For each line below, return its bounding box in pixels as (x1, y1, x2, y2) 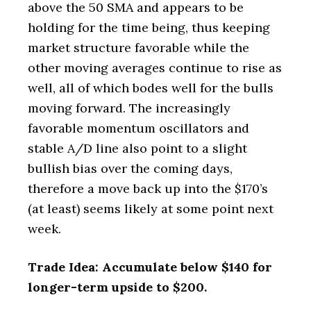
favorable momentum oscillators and (28, 120, 249, 136)
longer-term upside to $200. (28, 279, 207, 295)
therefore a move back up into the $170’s (28, 180, 268, 196)
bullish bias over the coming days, (28, 160, 233, 176)
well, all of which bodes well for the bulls (28, 80, 274, 96)
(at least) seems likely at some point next (28, 201, 274, 217)
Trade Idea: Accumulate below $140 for (28, 259, 272, 275)
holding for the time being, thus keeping (28, 19, 270, 35)
